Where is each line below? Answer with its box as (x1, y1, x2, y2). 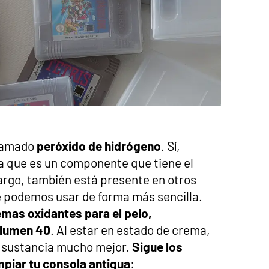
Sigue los (132, 239, 183, 255)
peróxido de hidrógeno (37, 138, 161, 154)
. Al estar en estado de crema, (50, 222, 210, 238)
